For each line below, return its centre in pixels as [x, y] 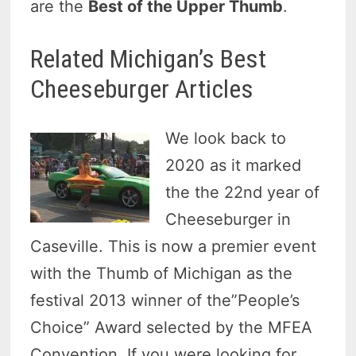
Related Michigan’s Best [149, 58]
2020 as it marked [234, 166]
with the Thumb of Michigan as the [162, 274]
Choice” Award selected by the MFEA [172, 328]
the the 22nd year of [243, 193]
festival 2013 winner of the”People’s [165, 301]
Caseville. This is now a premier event [174, 247]
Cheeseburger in [228, 220]
